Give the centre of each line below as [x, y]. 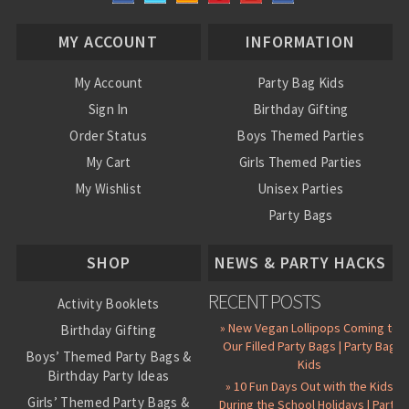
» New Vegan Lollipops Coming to [310, 328]
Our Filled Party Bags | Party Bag [310, 346]
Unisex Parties [301, 189]
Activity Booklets [108, 304]
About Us [301, 241]
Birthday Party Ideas [109, 376]
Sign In [108, 109]
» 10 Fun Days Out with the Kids [310, 386]
